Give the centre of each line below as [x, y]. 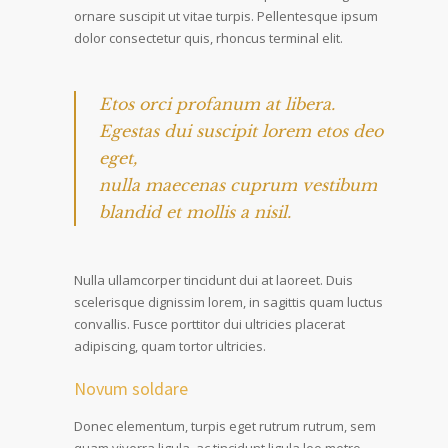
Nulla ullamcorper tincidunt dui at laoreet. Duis [213, 280]
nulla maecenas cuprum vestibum [238, 185]
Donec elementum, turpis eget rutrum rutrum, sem [225, 426]
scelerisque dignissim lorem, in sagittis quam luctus [228, 302]
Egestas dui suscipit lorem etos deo [241, 131]
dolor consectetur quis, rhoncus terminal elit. [208, 38]
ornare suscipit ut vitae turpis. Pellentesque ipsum [226, 16]
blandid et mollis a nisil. [195, 212]
